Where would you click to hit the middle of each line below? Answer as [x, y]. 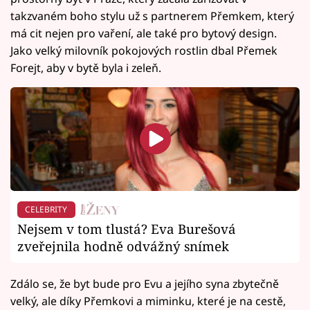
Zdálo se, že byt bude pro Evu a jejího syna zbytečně [145, 284]
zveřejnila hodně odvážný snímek [123, 246]
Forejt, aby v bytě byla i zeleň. [86, 67]
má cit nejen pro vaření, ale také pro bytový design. [144, 33]
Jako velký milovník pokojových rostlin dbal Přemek [144, 50]
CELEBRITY [46, 209]
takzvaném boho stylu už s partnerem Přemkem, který [152, 16]
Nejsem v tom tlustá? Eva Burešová [127, 229]
